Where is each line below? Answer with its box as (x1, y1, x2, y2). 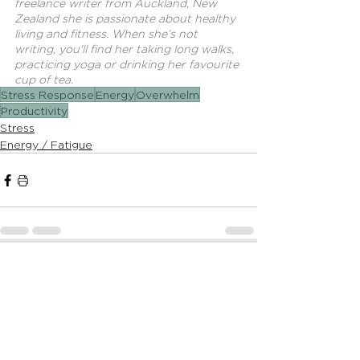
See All (219, 265, 257, 278)
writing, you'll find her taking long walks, (14, 43, 237, 55)
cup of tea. (14, 73, 73, 86)
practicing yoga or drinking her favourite (14, 58, 242, 71)
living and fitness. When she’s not (14, 27, 201, 40)
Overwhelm (136, 88, 199, 101)
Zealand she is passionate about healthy (14, 12, 239, 25)
